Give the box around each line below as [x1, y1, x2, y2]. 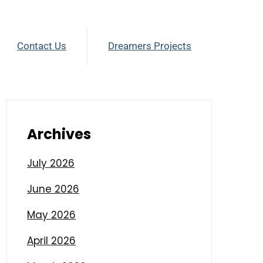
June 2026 [27, 181, 80, 196]
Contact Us [17, 40, 66, 52]
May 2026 [27, 207, 76, 222]
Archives [27, 124, 92, 144]
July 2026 [27, 156, 75, 170]
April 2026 [27, 233, 76, 248]
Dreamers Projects [108, 40, 191, 52]
